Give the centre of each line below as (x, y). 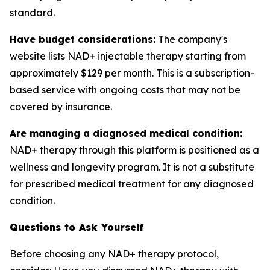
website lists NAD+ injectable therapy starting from (128, 56)
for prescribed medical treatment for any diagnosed (132, 184)
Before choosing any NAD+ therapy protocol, (114, 254)
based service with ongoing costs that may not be (125, 90)
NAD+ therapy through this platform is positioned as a (134, 150)
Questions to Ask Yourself (77, 227)
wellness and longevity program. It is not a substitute (132, 167)
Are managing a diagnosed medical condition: (126, 133)
